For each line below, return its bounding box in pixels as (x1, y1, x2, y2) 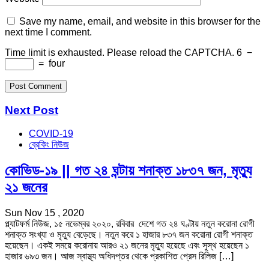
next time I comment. (5, 27, 92, 38)
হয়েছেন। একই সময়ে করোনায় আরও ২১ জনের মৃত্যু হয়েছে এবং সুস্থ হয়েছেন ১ (5, 240, 249, 250)
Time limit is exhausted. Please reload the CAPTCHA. (5, 47, 234, 58)
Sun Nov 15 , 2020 (5, 207, 84, 218)
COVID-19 (29, 128, 73, 139)
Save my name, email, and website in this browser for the (19, 16, 261, 27)
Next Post (5, 104, 58, 117)
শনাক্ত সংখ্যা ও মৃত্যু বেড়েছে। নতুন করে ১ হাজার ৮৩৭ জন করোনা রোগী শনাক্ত (5, 229, 253, 240)
